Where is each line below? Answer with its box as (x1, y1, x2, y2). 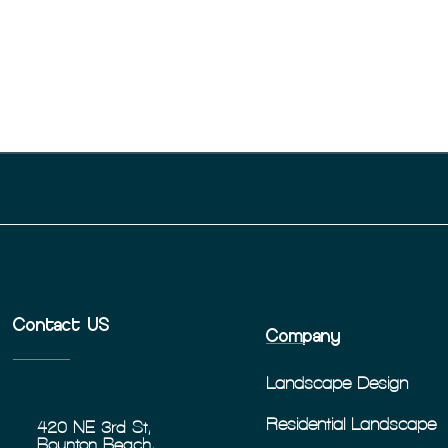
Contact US (13, 312, 111, 337)
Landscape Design (266, 372, 409, 392)
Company (266, 323, 342, 348)
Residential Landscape (266, 413, 437, 433)
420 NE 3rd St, (37, 418, 152, 437)
